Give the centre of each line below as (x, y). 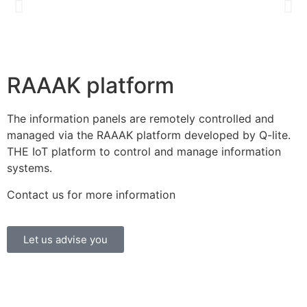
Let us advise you (65, 239)
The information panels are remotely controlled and (140, 119)
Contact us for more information (91, 194)
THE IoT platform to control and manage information (144, 152)
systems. (29, 168)
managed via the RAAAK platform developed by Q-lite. (149, 135)
